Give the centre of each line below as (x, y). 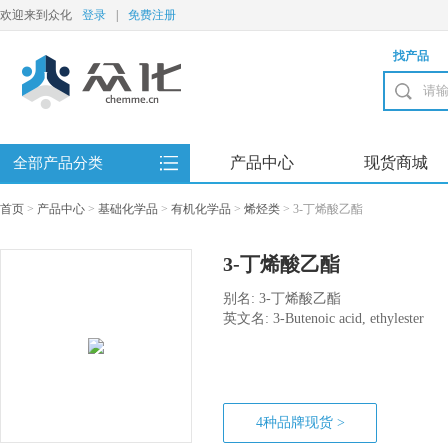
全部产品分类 (57, 163)
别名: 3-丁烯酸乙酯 (282, 298)
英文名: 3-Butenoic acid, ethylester (323, 318)
